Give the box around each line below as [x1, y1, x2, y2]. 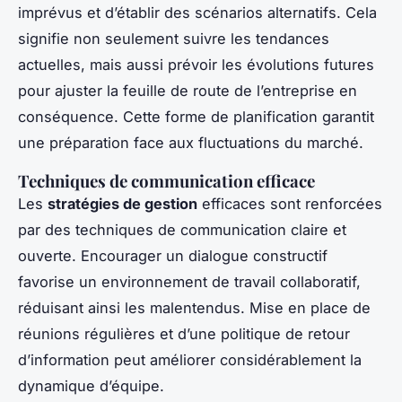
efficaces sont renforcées [197, 194, 382, 213]
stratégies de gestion [48, 194, 197, 213]
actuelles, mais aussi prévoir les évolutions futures [18, 55, 374, 74]
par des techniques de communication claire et [18, 220, 346, 239]
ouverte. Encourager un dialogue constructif [18, 246, 328, 265]
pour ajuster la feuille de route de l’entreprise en [18, 81, 357, 100]
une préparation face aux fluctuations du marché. [18, 133, 363, 152]
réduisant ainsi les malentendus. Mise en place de [18, 298, 371, 317]
